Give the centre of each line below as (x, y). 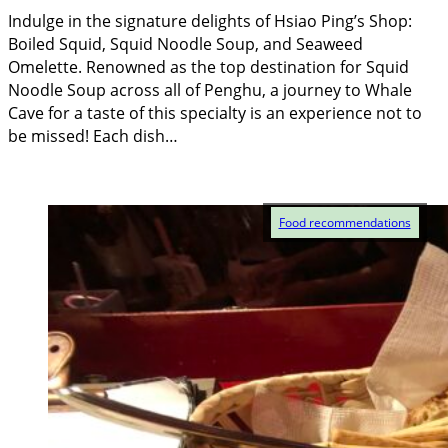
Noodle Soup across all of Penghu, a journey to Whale (210, 90)
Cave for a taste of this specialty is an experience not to (215, 113)
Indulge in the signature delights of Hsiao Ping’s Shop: (210, 21)
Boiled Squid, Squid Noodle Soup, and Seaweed (185, 44)
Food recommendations (344, 222)
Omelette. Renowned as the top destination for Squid (208, 67)
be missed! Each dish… (93, 136)
